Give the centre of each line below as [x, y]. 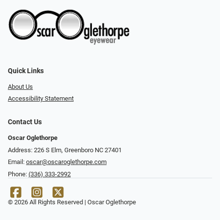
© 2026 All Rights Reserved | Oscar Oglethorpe [72, 202]
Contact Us [25, 122]
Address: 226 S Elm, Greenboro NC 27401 [65, 150]
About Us [20, 86]
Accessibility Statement [41, 99]
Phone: [18, 174]
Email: [17, 162]
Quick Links [26, 71]
